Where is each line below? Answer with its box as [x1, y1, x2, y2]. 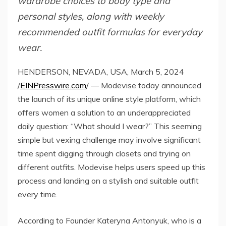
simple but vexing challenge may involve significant [18, 134, 201, 145]
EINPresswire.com [20, 80, 86, 90]
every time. [18, 189, 58, 199]
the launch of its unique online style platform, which [18, 93, 201, 104]
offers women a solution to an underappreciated [18, 107, 191, 118]
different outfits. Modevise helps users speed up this [18, 161, 205, 172]
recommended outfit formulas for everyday [18, 26, 202, 38]
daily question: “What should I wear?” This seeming [18, 121, 202, 131]
